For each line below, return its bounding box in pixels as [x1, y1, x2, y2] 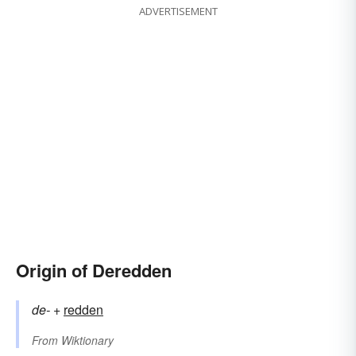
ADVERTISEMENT [138, 4, 218, 19]
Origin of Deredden [16, 257, 172, 284]
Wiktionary [61, 332, 114, 349]
